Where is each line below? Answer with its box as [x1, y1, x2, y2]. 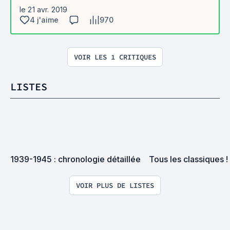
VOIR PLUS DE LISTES [76, 180, 154, 190]
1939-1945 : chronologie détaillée [10, 154, 141, 164]
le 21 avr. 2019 [20, 5, 68, 14]
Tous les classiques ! [149, 154, 228, 164]
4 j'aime [30, 15, 59, 24]
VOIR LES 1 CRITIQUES [74, 52, 156, 62]
